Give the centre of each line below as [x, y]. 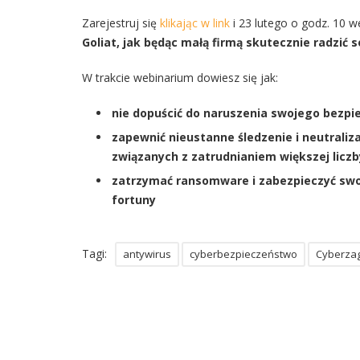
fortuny [134, 200]
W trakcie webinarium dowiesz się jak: [180, 78]
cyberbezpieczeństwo [243, 254]
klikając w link [195, 23]
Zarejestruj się [121, 23]
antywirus [147, 254]
